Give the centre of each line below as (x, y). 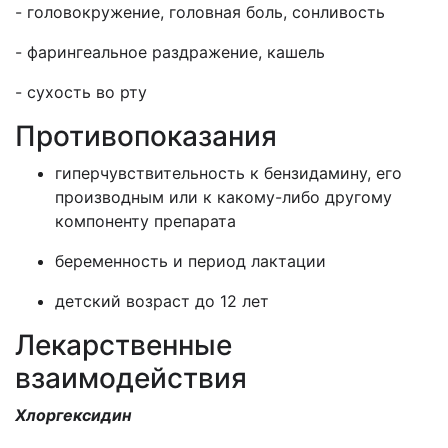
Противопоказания (146, 136)
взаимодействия (131, 378)
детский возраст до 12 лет (162, 301)
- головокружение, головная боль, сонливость (200, 12)
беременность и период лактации (190, 261)
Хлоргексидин (73, 415)
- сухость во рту (81, 92)
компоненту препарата (145, 221)
